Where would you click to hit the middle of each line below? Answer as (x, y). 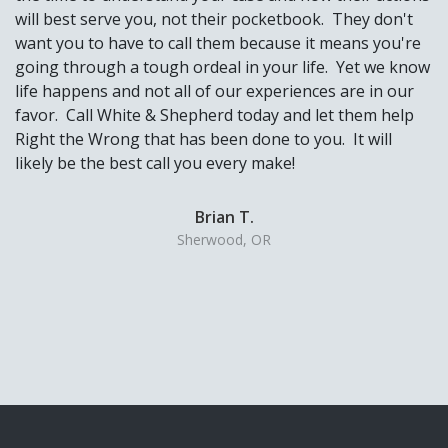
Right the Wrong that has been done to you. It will (203, 139)
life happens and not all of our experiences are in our (214, 91)
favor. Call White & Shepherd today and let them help (214, 115)
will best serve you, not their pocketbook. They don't (214, 19)
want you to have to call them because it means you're (218, 43)
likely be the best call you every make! (155, 163)
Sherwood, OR (224, 240)
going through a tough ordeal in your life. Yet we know (222, 67)
